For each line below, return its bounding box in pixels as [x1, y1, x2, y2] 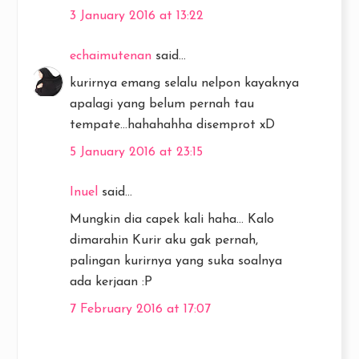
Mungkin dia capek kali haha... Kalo [70, 213, 274, 226]
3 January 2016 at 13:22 [70, 10, 204, 22]
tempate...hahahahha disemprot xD [70, 119, 275, 131]
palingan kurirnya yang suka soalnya [70, 255, 282, 268]
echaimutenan [70, 50, 151, 63]
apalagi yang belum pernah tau [70, 98, 254, 111]
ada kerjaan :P [70, 276, 152, 288]
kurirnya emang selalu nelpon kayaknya [70, 77, 299, 90]
